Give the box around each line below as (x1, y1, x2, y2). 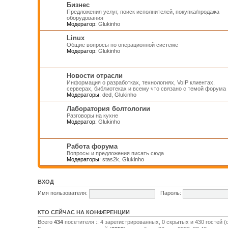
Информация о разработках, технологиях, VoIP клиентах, (66, 79, 215, 85)
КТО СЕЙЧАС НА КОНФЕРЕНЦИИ (37, 209, 130, 215)
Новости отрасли (66, 71, 123, 79)
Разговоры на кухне (66, 112, 118, 119)
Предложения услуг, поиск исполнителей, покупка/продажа (66, 8, 219, 15)
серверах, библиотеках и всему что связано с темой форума (66, 85, 226, 92)
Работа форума (66, 142, 118, 150)
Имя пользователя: (37, 190, 88, 196)
